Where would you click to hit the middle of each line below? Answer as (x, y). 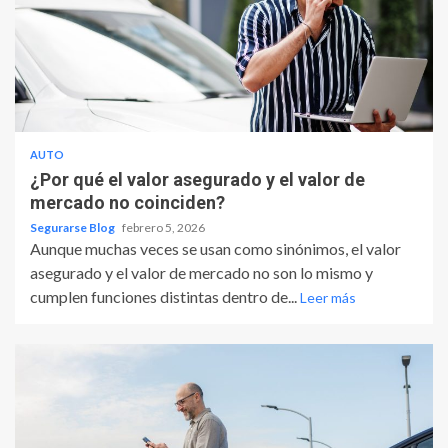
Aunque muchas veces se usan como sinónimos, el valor (215, 249)
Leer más (328, 298)
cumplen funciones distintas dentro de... (165, 297)
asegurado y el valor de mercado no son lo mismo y (201, 273)
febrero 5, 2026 (163, 228)
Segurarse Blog (73, 228)
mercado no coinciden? (127, 203)
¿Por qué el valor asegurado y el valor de (197, 180)
